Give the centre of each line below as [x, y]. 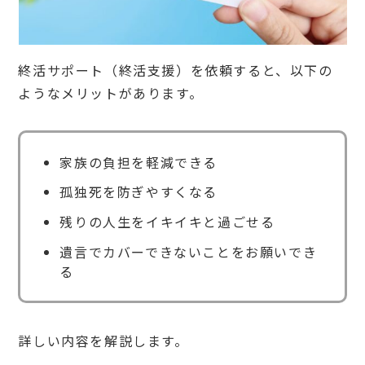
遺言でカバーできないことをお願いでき [189, 252]
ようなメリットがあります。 [111, 92]
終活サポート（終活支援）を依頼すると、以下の [176, 70]
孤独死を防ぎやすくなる [139, 192]
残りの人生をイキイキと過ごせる [167, 222]
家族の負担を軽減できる [139, 162]
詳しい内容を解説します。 [103, 341]
